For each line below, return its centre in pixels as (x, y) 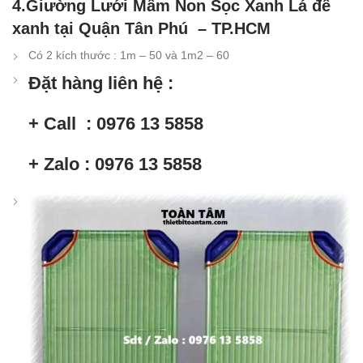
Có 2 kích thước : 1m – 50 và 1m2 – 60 (129, 55)
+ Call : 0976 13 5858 (116, 123)
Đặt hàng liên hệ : (101, 83)
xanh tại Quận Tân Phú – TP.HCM (141, 28)
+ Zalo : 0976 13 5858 (115, 164)
